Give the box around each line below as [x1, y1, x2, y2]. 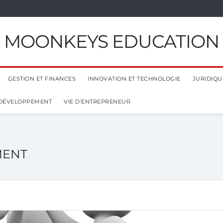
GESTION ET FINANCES [7, 75, 76, 82]
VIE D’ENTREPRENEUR [64, 98, 130, 105]
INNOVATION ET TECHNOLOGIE [88, 75, 181, 82]
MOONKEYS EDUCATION [4, 30, 219, 52]
